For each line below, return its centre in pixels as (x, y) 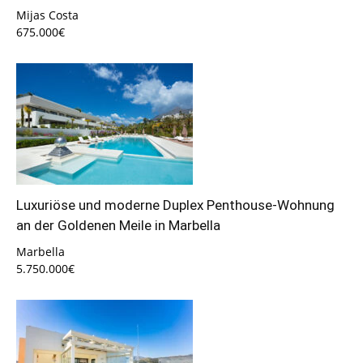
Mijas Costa (47, 15)
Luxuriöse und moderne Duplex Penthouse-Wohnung (175, 205)
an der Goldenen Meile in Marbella (118, 226)
